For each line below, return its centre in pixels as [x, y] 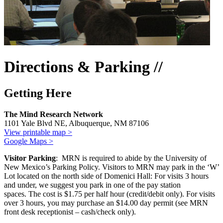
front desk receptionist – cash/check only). [70, 212]
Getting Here [38, 93]
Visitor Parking [30, 158]
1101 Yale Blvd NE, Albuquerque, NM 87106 [76, 123]
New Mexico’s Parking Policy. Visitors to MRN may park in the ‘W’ [111, 167]
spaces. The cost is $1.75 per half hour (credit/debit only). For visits [110, 194]
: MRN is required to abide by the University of [131, 158]
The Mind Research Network [54, 114]
